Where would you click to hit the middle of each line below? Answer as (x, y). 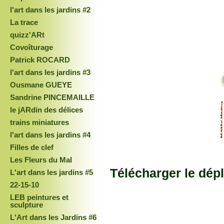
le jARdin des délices (46, 110)
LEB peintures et (39, 197)
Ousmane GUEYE (41, 85)
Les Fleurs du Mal (41, 160)
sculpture (26, 205)
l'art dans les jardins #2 (50, 10)
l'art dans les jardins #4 (50, 135)
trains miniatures (39, 122)
